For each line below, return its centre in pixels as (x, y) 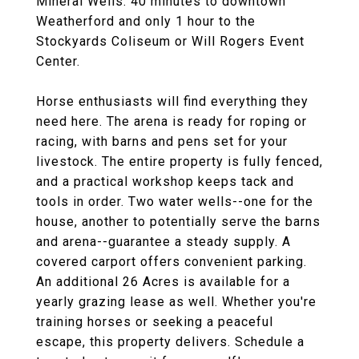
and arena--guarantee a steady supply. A (163, 242)
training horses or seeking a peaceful (155, 322)
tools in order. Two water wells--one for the (175, 202)
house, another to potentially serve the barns (178, 222)
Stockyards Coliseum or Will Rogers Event (170, 41)
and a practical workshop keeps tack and (165, 182)
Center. (58, 61)
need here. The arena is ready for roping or (171, 121)
